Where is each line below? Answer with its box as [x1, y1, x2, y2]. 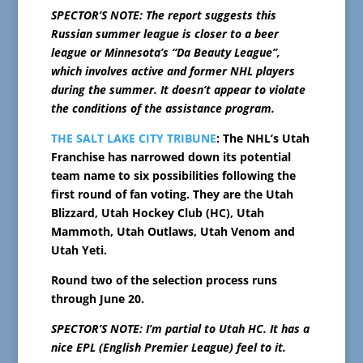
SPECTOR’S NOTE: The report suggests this [50, 7, 276, 23]
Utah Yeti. [50, 242, 107, 258]
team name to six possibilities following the [50, 168, 296, 184]
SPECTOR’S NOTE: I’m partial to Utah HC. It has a [50, 321, 310, 337]
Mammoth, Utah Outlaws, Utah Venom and [50, 224, 295, 240]
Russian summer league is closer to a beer [50, 26, 279, 42]
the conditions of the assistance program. [50, 100, 275, 117]
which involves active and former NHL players [50, 63, 295, 79]
